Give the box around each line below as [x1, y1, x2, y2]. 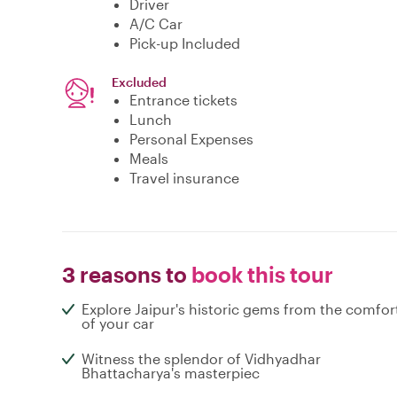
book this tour [187, 261, 333, 288]
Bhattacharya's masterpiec [82, 364, 260, 382]
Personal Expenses [129, 130, 253, 148]
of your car [82, 315, 154, 332]
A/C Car [129, 15, 183, 33]
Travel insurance [129, 169, 239, 187]
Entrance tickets [129, 91, 237, 109]
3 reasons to [62, 261, 187, 288]
